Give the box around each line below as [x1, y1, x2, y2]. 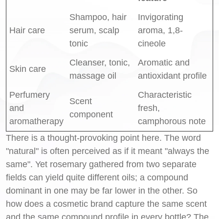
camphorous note [138, 116, 206, 126]
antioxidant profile [138, 70, 207, 81]
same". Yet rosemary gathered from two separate [6, 159, 197, 169]
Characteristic [138, 89, 192, 100]
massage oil [69, 70, 116, 81]
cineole [138, 38, 166, 48]
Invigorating [138, 12, 183, 22]
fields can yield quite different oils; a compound [6, 172, 188, 182]
